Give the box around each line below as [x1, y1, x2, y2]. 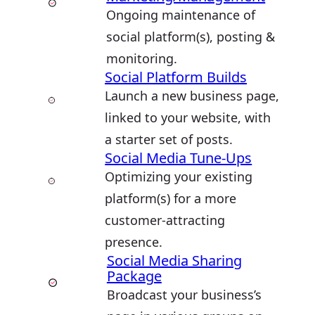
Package [106, 266, 162, 285]
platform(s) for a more [105, 190, 237, 207]
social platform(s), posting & [106, 28, 276, 45]
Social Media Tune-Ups [105, 148, 252, 167]
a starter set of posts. [105, 131, 237, 148]
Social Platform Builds [105, 67, 247, 86]
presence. [105, 233, 167, 250]
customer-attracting [105, 212, 226, 229]
